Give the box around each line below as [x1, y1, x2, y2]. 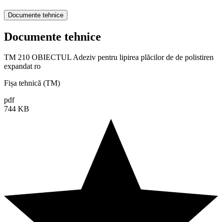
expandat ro [4, 62, 41, 71]
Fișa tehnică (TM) [4, 79, 60, 88]
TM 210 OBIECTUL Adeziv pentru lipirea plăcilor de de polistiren [4, 53, 214, 62]
